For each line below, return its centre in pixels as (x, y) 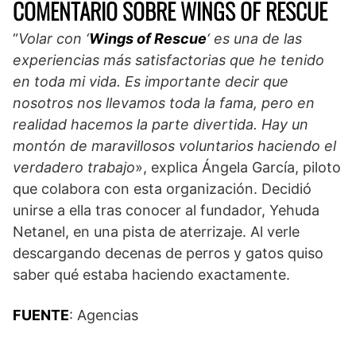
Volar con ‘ (54, 38)
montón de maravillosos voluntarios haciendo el (174, 145)
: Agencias (104, 315)
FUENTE (41, 315)
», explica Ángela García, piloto (238, 167)
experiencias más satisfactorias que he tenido (168, 60)
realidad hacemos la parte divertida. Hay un (161, 124)
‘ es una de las (254, 38)
